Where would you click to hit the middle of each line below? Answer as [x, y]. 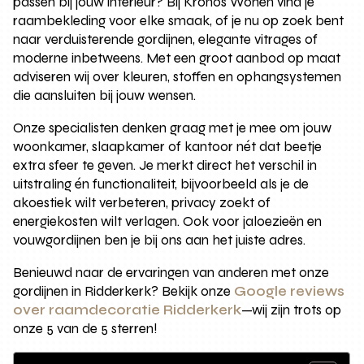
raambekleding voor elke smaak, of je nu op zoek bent [179, 20]
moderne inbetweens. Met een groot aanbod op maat [177, 58]
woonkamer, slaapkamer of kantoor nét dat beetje [168, 146]
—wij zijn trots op [292, 310]
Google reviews [290, 291]
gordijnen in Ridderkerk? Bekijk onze [124, 291]
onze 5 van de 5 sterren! [86, 328]
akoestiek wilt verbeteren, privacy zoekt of [142, 202]
